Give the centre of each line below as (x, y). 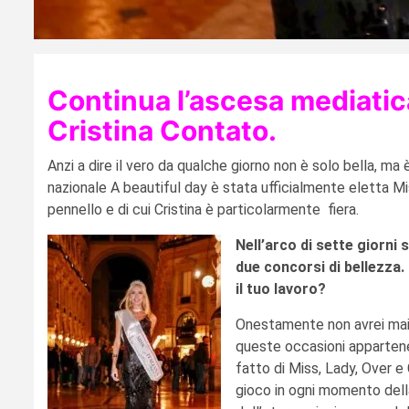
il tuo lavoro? (281, 288)
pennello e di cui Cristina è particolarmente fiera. (203, 209)
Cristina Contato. (162, 130)
